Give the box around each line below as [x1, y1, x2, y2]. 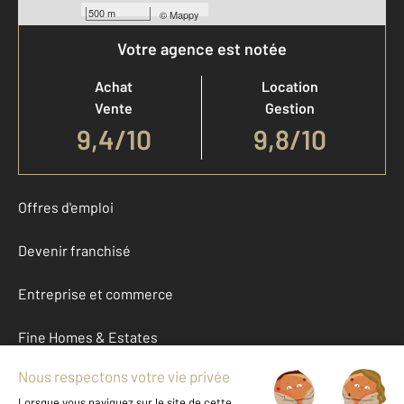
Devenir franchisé [18, 241, 131, 259]
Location [262, 77, 318, 95]
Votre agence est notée [117, 38, 287, 59]
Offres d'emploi [18, 197, 114, 216]
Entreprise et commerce [18, 284, 173, 302]
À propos [18, 371, 75, 389]
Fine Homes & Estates [18, 327, 158, 345]
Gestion [265, 98, 315, 116]
